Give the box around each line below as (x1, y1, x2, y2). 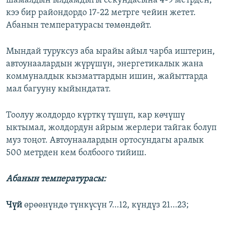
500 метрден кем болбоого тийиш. (6, 148, 147, 158)
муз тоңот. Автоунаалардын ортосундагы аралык (6, 136, 204, 146)
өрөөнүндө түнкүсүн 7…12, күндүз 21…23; (22, 200, 189, 210)
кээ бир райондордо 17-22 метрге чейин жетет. (6, 8, 196, 18)
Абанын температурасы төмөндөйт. (6, 21, 152, 31)
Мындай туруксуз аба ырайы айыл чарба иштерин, (6, 47, 215, 57)
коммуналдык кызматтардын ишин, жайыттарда (6, 72, 208, 82)
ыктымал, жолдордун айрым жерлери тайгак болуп (6, 123, 216, 133)
